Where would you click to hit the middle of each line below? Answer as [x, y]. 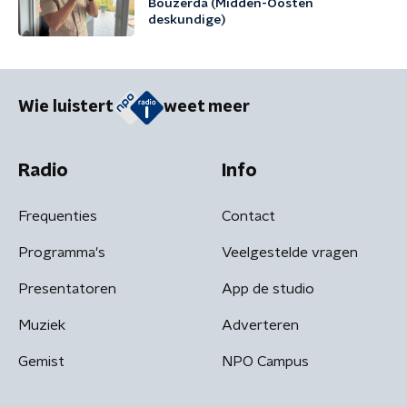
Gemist [41, 361]
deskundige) [187, 20]
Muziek [42, 325]
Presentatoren [67, 288]
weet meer [207, 108]
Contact [248, 216]
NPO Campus [265, 361]
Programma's [62, 252]
